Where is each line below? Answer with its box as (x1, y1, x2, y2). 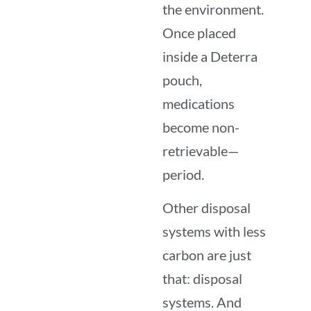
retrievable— (162, 142, 239, 159)
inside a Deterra (162, 47, 258, 65)
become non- (162, 118, 239, 135)
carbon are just (162, 246, 251, 264)
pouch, (162, 71, 202, 88)
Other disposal (162, 199, 251, 217)
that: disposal (162, 270, 242, 287)
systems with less (162, 223, 266, 240)
